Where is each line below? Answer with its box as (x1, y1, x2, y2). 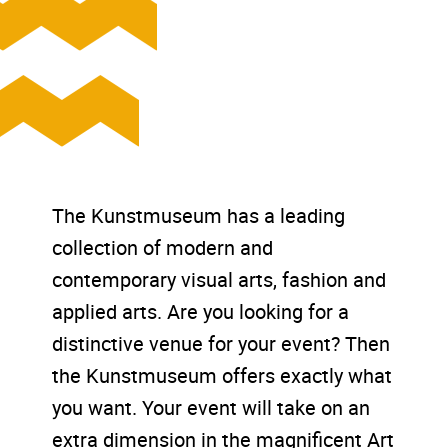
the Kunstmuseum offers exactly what (52, 362, 393, 390)
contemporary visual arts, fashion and (52, 266, 387, 294)
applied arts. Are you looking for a (52, 298, 350, 326)
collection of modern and (52, 234, 274, 262)
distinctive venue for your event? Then (52, 330, 391, 358)
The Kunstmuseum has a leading (52, 202, 346, 230)
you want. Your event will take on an (52, 394, 371, 422)
